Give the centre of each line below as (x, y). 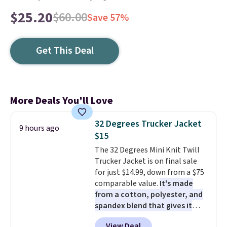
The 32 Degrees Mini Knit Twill (147, 150)
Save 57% (108, 18)
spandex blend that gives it (143, 206)
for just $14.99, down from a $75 (149, 172)
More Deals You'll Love (62, 101)
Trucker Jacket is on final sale (146, 161)
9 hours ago (39, 128)
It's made (176, 183)
